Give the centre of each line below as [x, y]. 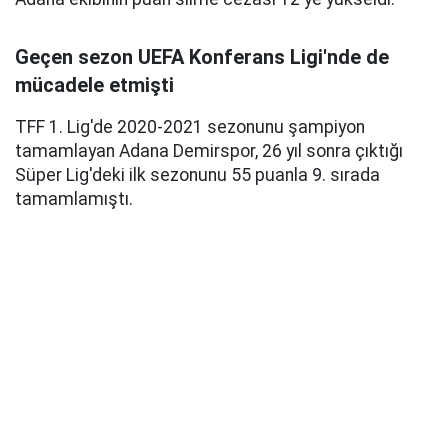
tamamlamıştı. [74, 199]
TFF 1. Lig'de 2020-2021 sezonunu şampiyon [190, 127]
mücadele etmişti [94, 85]
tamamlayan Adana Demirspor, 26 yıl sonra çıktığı [209, 151]
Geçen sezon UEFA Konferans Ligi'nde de [202, 57]
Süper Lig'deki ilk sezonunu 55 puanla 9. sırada [197, 175]
